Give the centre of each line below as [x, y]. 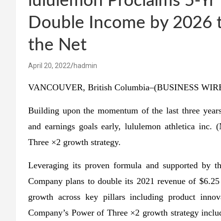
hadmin [85, 66]
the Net [57, 45]
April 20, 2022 [49, 66]
